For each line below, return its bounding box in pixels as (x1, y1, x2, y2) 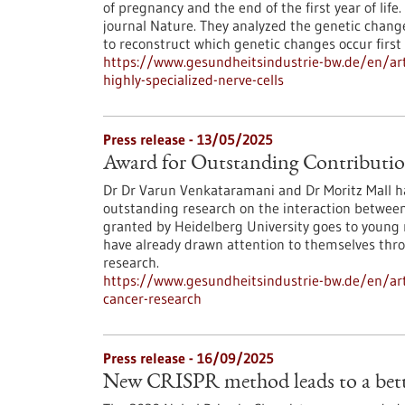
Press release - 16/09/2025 (103, 349, 274, 367)
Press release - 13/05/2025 (103, 130, 273, 148)
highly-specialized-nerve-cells (103, 71, 284, 89)
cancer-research (103, 289, 202, 307)
